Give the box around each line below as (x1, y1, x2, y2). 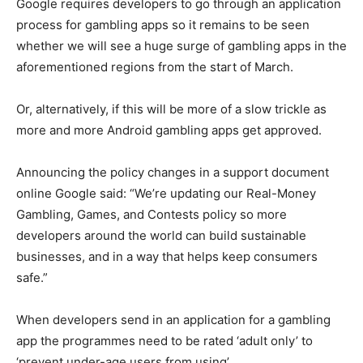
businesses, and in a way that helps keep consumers (16, 249, 318, 265)
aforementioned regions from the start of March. (16, 59, 293, 75)
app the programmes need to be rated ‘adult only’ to (16, 333, 313, 349)
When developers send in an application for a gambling (16, 312, 331, 328)
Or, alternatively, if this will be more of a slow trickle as (16, 101, 327, 117)
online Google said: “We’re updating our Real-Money (16, 186, 316, 202)
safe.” (16, 270, 48, 286)
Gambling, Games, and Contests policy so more (16, 207, 287, 223)
